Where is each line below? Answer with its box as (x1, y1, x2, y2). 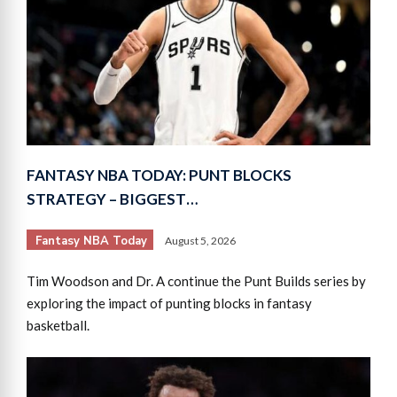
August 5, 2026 (165, 234, 236, 248)
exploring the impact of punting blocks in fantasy (27, 295, 312, 312)
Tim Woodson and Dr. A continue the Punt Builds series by (27, 273, 366, 290)
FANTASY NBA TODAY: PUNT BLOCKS (27, 166, 292, 185)
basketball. (27, 317, 90, 334)
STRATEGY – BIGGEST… (27, 190, 198, 209)
